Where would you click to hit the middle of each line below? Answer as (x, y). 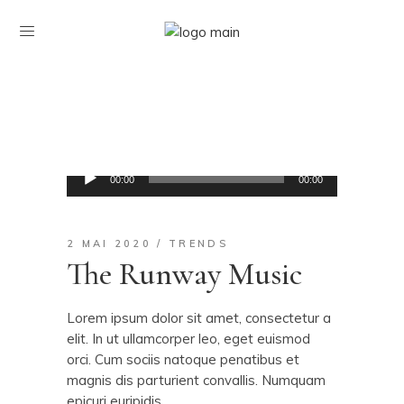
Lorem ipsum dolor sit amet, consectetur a (199, 318)
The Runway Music (184, 274)
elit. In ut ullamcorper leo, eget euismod (188, 339)
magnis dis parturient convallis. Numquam (196, 380)
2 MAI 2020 (109, 243)
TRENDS (198, 243)
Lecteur (90, 170)
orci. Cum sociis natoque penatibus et (183, 359)
